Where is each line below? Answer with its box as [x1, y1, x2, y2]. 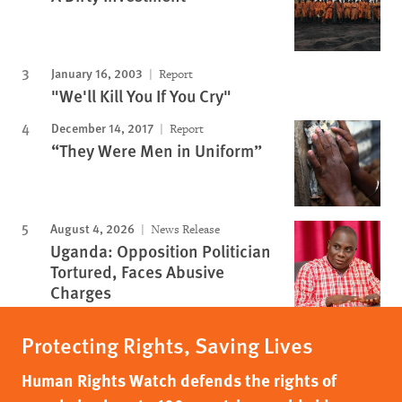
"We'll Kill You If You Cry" [51, 83, 232, 108]
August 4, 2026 [50, 219, 135, 237]
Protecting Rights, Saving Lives [22, 329, 313, 360]
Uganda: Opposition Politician [50, 239, 271, 263]
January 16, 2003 [51, 64, 143, 82]
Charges [50, 280, 111, 304]
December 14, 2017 [51, 118, 153, 136]
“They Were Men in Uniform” [51, 138, 262, 162]
